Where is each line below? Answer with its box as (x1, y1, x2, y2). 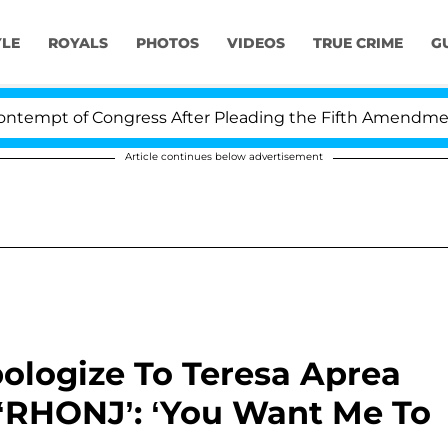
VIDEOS (226, 34, 285, 53)
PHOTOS (135, 34, 199, 53)
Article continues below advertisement (125, 150, 323, 163)
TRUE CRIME (312, 34, 403, 53)
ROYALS (47, 34, 108, 53)
